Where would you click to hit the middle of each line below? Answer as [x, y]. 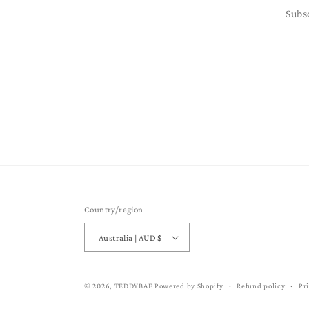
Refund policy [261, 286]
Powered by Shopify [189, 286]
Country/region [114, 210]
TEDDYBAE [133, 286]
